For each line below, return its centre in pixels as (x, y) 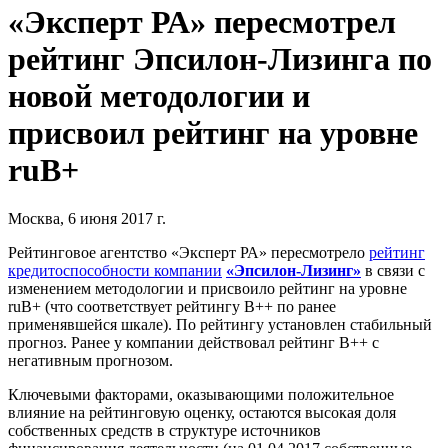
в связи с (393, 271)
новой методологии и (159, 95)
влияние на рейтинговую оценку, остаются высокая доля (202, 413)
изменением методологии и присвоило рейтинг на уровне (207, 289)
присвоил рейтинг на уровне (213, 132)
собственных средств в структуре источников (164, 431)
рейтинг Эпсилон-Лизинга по (220, 58)
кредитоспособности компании (115, 271)
